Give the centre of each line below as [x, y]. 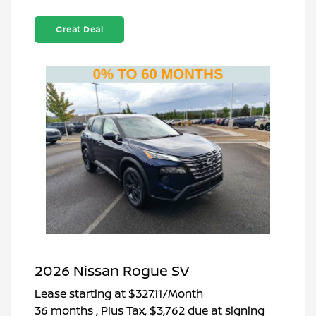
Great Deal [79, 29]
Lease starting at [80, 294]
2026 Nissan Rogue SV [112, 271]
